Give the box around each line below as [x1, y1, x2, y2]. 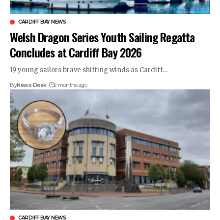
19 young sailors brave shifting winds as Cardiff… [10, 66, 167, 75]
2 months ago [54, 82, 87, 89]
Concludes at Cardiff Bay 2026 [10, 43, 142, 61]
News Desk [17, 82, 47, 89]
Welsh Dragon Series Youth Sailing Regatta [10, 28, 195, 46]
